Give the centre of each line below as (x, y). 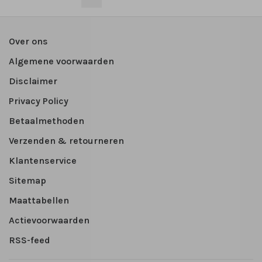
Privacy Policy (39, 101)
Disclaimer (33, 81)
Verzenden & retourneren (66, 141)
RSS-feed (30, 240)
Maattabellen (39, 201)
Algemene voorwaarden (61, 61)
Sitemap (27, 181)
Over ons (28, 42)
